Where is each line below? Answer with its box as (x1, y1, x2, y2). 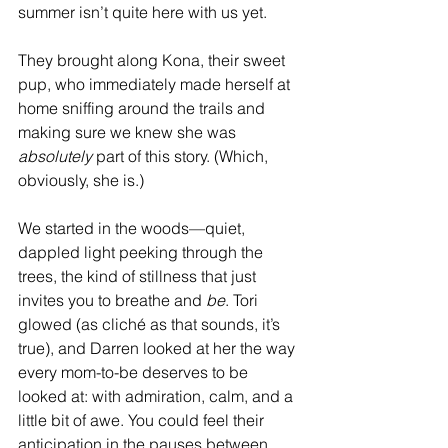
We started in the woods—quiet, (18, 217, 249, 238)
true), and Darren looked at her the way (18, 337, 299, 358)
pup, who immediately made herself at (18, 73, 294, 94)
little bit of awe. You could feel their (18, 409, 268, 430)
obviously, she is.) (18, 169, 144, 190)
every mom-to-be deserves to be (18, 361, 252, 382)
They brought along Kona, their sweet (18, 49, 289, 70)
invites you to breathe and (18, 289, 206, 310)
